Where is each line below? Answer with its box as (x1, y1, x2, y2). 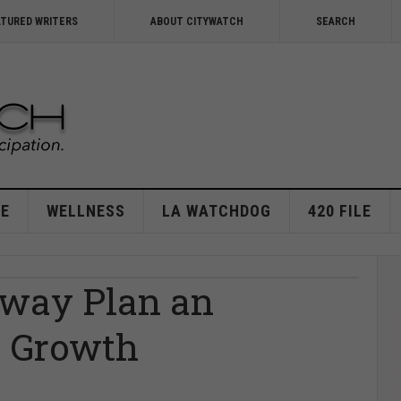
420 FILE (307, 201, 371, 220)
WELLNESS (46, 201, 125, 220)
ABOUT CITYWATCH (150, 15, 243, 28)
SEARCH (316, 15, 355, 28)
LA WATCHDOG (161, 201, 271, 220)
